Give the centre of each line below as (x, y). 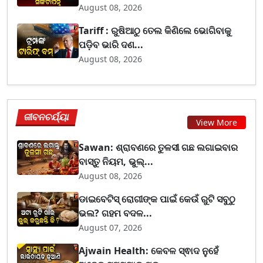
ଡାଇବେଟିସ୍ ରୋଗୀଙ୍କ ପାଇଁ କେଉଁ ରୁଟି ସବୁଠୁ (157, 199)
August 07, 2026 (111, 227)
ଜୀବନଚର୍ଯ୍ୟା (47, 117)
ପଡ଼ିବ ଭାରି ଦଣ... (111, 44)
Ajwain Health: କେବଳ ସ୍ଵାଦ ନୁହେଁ (149, 250)
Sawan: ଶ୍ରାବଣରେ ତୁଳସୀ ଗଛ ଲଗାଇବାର (159, 147)
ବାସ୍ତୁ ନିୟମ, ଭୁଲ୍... (116, 161)
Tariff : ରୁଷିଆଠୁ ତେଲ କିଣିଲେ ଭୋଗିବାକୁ (155, 30)
